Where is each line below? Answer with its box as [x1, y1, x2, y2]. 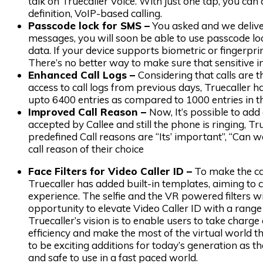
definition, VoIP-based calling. [28, 7, 162, 20]
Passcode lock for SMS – [28, 19, 150, 32]
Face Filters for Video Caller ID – [28, 165, 192, 178]
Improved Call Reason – [28, 106, 149, 119]
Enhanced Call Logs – [28, 69, 138, 82]
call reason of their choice [28, 143, 144, 156]
